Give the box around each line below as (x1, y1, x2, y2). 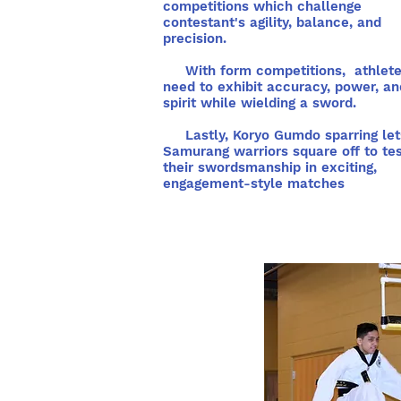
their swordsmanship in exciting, (163, 159, 377, 175)
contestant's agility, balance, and (163, 14, 381, 30)
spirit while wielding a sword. (163, 95, 356, 111)
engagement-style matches (163, 175, 345, 192)
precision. (163, 30, 226, 47)
